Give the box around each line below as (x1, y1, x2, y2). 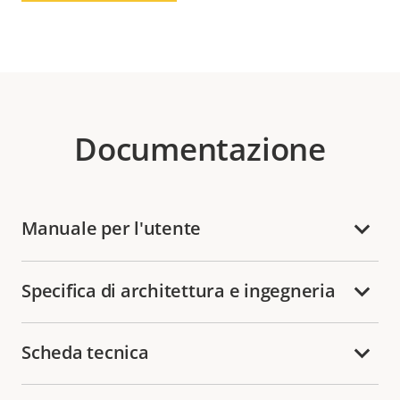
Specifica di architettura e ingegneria (21, 278, 336, 303)
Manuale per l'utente (21, 216, 201, 241)
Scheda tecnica (21, 339, 149, 364)
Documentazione (74, 128, 326, 171)
